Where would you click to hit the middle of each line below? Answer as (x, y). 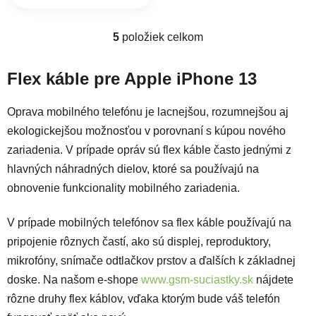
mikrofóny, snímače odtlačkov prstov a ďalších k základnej (151, 260)
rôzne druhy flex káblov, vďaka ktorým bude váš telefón (144, 298)
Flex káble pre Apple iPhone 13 (132, 79)
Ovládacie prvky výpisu (236, 44)
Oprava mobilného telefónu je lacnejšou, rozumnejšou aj (148, 111)
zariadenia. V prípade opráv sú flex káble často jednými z (149, 150)
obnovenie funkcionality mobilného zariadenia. (125, 188)
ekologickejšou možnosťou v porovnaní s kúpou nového (146, 130)
